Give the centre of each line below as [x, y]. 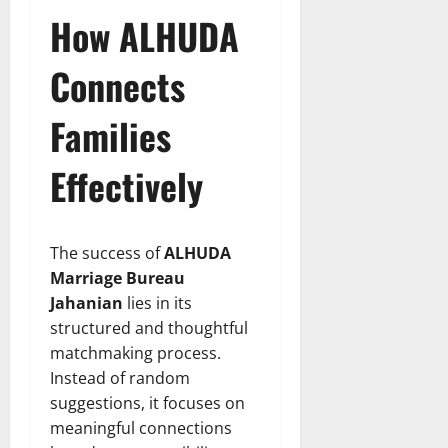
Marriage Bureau [117, 278]
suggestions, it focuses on [147, 403]
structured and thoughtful [149, 328]
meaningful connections [141, 428]
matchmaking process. [135, 353]
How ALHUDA [144, 36]
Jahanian [86, 303]
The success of [107, 253]
